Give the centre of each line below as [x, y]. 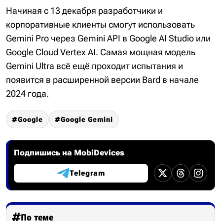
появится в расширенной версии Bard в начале [102, 79]
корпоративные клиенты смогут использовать [100, 24]
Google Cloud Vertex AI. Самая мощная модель [101, 52]
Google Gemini [87, 119]
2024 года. [27, 93]
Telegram [87, 173]
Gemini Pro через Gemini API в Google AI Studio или [108, 38]
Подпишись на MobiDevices [69, 152]
